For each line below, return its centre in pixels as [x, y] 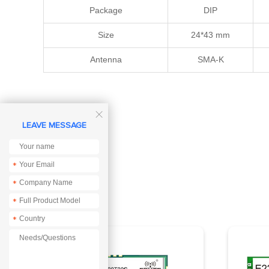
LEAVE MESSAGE [54, 125]
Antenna [106, 59]
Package [106, 10]
